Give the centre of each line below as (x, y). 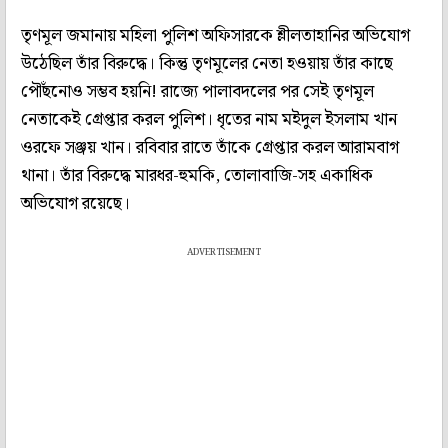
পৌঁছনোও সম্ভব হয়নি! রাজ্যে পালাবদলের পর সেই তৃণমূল (197, 91)
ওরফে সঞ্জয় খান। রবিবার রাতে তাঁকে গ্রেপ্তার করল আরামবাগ (210, 147)
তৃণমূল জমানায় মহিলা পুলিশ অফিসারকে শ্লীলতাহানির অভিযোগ (215, 35)
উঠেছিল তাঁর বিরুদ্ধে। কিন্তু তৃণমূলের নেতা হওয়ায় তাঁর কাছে (207, 63)
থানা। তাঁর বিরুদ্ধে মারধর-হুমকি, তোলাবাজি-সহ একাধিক (197, 175)
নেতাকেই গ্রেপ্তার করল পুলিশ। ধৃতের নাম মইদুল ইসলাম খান (209, 119)
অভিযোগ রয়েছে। (75, 203)
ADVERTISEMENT (224, 252)
